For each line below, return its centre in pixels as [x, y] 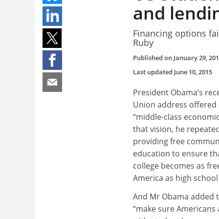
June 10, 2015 [193, 72]
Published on [153, 58]
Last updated [153, 72]
